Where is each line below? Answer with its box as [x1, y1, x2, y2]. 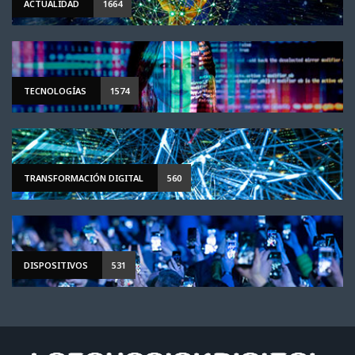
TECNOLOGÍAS [24, 85, 86, 97]
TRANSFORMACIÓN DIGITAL [24, 172, 143, 184]
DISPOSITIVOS [24, 259, 88, 271]
